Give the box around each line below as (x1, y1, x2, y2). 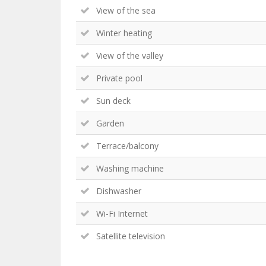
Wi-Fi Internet (96, 208, 148, 219)
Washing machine (96, 163, 164, 174)
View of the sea (96, 5, 156, 16)
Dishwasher (96, 185, 141, 197)
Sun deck (96, 95, 131, 106)
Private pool (96, 72, 142, 84)
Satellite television (96, 230, 165, 242)
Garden (96, 118, 124, 129)
